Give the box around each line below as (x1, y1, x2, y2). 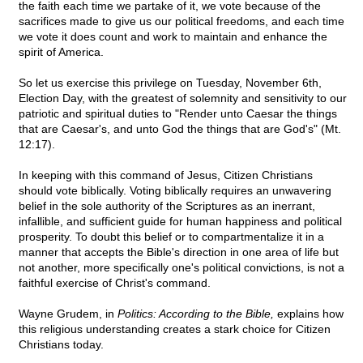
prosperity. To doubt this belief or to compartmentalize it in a (19, 230, 324, 244)
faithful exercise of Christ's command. (19, 276, 211, 290)
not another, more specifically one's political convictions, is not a (19, 261, 344, 275)
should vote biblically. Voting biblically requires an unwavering (19, 184, 331, 198)
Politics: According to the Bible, (117, 307, 274, 321)
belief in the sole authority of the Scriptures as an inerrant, (19, 199, 315, 213)
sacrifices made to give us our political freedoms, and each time (19, 15, 344, 28)
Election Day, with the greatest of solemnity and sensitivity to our (19, 92, 347, 105)
